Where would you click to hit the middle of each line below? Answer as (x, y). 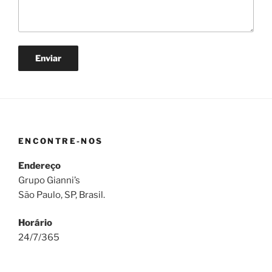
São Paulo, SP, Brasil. (62, 195)
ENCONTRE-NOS (61, 141)
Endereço (39, 165)
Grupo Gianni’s (49, 180)
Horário (35, 223)
